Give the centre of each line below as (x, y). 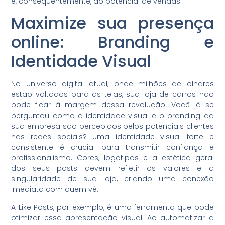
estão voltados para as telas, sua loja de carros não (113, 95)
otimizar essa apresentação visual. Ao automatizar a (113, 218)
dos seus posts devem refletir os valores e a (113, 168)
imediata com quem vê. (55, 190)
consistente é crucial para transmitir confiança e (113, 147)
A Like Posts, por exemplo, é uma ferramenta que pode (113, 207)
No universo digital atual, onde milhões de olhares (113, 84)
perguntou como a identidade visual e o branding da (113, 116)
